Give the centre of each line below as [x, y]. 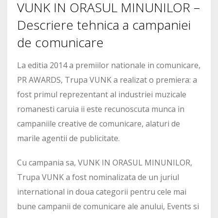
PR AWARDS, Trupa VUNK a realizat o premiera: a [107, 80]
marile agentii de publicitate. [68, 138]
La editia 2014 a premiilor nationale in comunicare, [109, 65]
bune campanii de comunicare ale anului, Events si [108, 206]
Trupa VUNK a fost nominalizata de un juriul [98, 177]
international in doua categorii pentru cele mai [102, 191]
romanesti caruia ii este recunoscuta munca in [101, 109]
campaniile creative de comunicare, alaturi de [99, 123]
